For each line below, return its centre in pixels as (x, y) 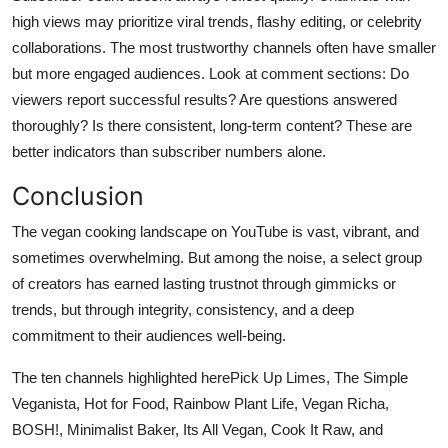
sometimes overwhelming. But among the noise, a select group (217, 257)
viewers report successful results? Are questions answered (204, 99)
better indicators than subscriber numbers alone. (169, 151)
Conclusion (78, 195)
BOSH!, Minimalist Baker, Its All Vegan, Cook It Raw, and (197, 429)
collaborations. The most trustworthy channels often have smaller (224, 47)
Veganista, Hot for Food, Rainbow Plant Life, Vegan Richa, (200, 403)
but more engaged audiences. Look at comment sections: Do (210, 73)
